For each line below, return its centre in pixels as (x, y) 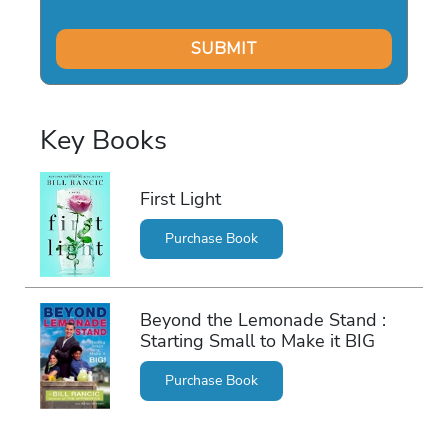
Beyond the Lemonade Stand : (262, 320)
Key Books (103, 140)
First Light (180, 199)
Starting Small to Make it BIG (257, 341)
